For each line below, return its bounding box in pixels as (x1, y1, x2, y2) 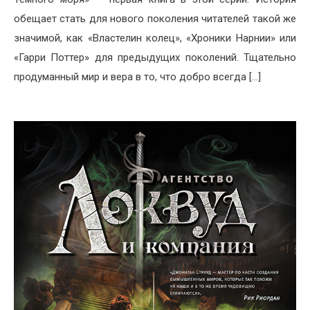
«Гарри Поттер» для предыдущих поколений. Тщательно (14, 51, 296, 64)
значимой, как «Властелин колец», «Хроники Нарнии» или (14, 31, 296, 44)
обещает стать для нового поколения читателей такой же (14, 12, 296, 25)
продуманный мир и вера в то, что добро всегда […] (14, 70, 261, 83)
